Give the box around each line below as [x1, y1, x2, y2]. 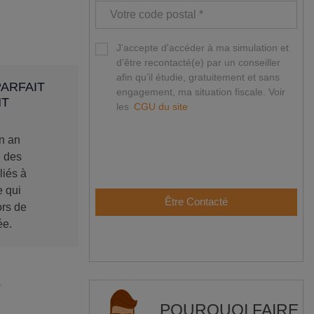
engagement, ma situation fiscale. [116, 86, 268, 98]
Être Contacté [165, 196, 228, 208]
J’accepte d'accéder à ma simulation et [116, 42, 289, 54]
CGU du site [134, 101, 188, 113]
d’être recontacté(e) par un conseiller [116, 57, 280, 69]
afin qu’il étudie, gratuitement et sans [116, 71, 280, 83]
